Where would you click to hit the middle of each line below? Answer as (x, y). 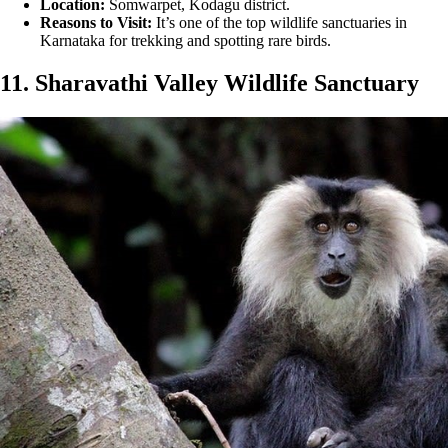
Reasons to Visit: (96, 23)
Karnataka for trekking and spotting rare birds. (185, 41)
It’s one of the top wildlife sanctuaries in (279, 23)
